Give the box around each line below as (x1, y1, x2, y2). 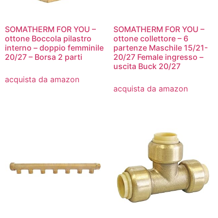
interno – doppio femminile (5, 43, 104, 53)
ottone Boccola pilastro (5, 34, 91, 44)
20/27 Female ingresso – (113, 52, 203, 62)
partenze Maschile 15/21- (113, 43, 208, 53)
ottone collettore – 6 (113, 34, 188, 44)
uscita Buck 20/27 (113, 61, 181, 72)
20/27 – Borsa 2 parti (5, 52, 82, 62)
